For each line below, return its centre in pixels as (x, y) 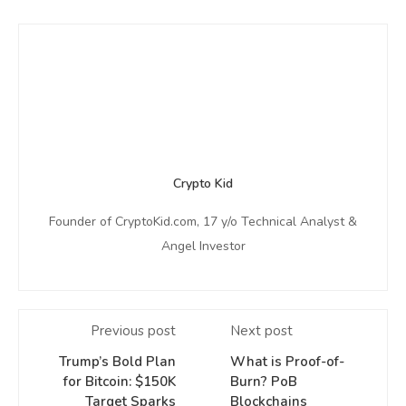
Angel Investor (203, 246)
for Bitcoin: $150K (120, 382)
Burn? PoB (264, 382)
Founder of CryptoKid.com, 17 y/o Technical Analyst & (203, 222)
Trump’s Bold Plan (117, 362)
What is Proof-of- (287, 362)
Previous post (133, 331)
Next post (261, 331)
